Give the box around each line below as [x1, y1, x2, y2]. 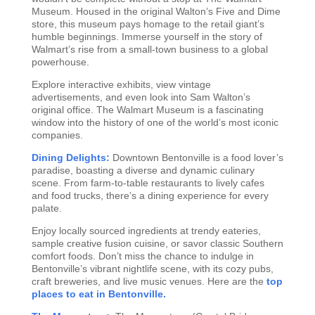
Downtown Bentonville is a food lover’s [109, 152, 283, 164]
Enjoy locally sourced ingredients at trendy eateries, [31, 225, 261, 237]
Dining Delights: [31, 152, 110, 164]
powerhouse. [31, 56, 89, 68]
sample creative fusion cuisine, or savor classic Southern [31, 238, 283, 250]
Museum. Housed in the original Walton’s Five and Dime [31, 6, 281, 18]
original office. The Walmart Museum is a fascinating [31, 104, 264, 116]
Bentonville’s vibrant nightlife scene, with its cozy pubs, [31, 263, 274, 275]
